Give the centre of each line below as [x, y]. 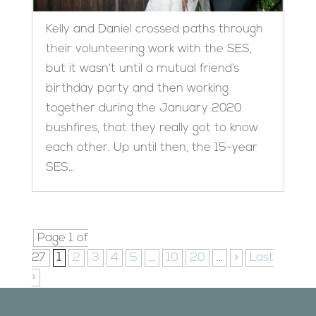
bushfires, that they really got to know [152, 128]
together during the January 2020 [144, 108]
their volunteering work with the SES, [148, 49]
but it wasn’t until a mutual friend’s [142, 69]
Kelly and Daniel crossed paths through [154, 29]
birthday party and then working [137, 89]
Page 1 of [62, 238]
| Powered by [188, 308]
